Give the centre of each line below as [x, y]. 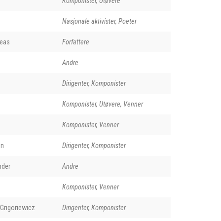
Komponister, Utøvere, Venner [102, 104]
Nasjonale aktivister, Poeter [99, 21]
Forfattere [75, 42]
